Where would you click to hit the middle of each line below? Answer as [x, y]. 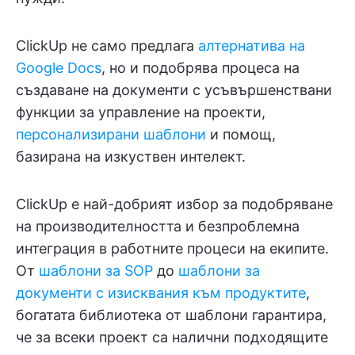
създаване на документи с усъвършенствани [174, 90]
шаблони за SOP [96, 270]
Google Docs [59, 67]
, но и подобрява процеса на [200, 67]
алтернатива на [252, 45]
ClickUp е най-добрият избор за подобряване [174, 204]
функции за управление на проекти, [141, 112]
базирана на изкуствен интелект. [131, 156]
